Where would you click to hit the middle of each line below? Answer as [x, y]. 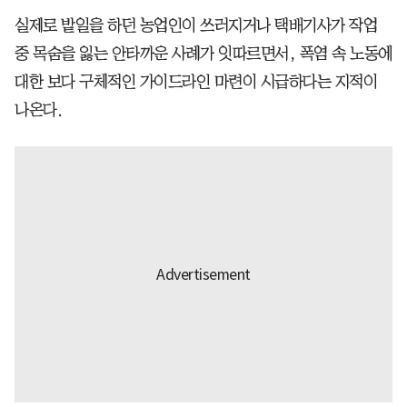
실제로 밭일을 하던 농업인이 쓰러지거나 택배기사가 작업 [196, 26]
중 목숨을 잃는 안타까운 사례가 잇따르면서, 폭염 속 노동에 [203, 54]
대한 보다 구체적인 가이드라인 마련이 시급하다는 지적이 [196, 82]
